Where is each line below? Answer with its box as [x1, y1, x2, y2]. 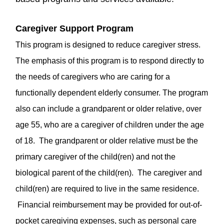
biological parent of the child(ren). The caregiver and [15, 168, 202, 177]
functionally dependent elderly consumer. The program [15, 88, 208, 97]
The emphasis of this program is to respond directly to [15, 56, 204, 65]
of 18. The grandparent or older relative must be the [15, 136, 198, 145]
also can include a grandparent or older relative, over [15, 104, 201, 113]
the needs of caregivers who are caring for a [15, 72, 170, 81]
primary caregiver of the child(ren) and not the [15, 152, 175, 161]
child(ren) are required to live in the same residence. [15, 184, 199, 193]
